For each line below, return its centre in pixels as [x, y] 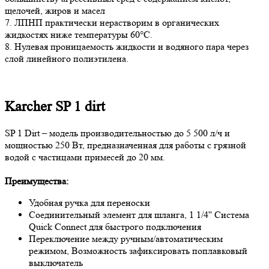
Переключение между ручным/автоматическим [126, 239]
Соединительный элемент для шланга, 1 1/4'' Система [139, 215]
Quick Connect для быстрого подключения [116, 227]
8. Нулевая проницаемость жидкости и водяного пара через [127, 47]
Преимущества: [37, 181]
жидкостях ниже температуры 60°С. [79, 35]
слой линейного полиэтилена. [67, 59]
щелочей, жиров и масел [55, 11]
